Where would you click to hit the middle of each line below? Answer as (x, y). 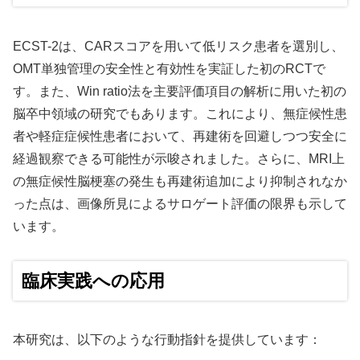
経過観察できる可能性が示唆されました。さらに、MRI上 (179, 158)
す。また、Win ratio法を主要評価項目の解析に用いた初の (180, 91)
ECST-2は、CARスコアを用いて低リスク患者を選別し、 (178, 46)
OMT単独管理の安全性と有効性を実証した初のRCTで (169, 68)
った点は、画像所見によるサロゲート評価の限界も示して (180, 203)
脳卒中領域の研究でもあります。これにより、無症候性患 (180, 113)
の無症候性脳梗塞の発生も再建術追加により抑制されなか (180, 181)
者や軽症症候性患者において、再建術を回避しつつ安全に (180, 136)
